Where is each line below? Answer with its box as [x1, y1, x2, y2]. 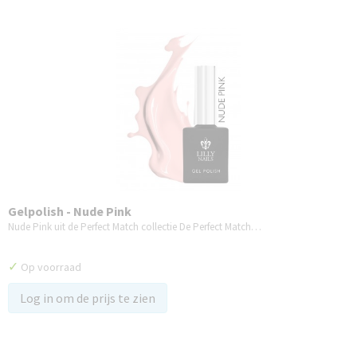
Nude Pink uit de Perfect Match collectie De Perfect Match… [8, 220, 261, 233]
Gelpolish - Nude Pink [8, 203, 131, 219]
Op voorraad [18, 260, 81, 274]
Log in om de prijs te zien [20, 290, 155, 306]
